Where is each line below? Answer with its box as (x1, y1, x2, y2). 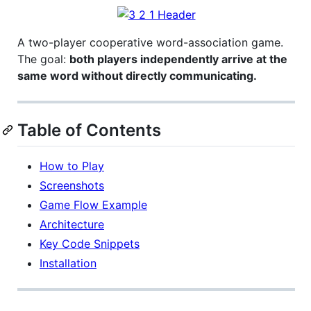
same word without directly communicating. (17, 69, 257, 83)
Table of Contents (17, 120, 161, 140)
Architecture (40, 217, 104, 232)
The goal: (17, 52, 69, 66)
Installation (40, 256, 96, 271)
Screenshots (40, 178, 104, 193)
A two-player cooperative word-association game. (17, 35, 283, 49)
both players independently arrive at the (69, 52, 287, 66)
